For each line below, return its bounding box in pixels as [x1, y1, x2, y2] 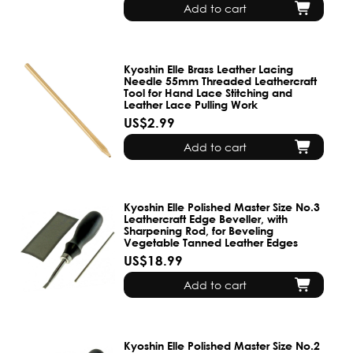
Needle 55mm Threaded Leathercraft [124, 73, 318, 87]
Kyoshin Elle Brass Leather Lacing [124, 61, 294, 76]
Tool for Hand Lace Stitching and [124, 85, 293, 99]
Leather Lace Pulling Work [124, 97, 258, 111]
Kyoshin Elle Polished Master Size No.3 [124, 200, 321, 214]
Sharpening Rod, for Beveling [124, 224, 274, 238]
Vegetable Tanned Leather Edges [124, 236, 299, 250]
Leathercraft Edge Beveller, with [124, 212, 288, 226]
